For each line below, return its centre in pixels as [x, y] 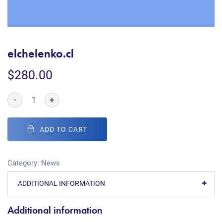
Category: [24, 163]
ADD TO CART [63, 129]
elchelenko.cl [41, 53]
